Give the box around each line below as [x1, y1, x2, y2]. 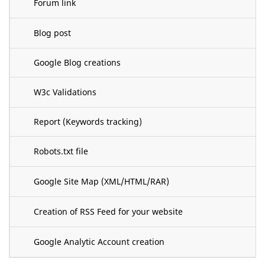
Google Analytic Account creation [34, 235, 164, 247]
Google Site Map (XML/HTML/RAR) [34, 175, 169, 187]
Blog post [34, 27, 71, 38]
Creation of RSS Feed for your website [34, 205, 183, 217]
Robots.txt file [34, 145, 88, 157]
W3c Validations [34, 86, 96, 98]
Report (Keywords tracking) [34, 115, 142, 127]
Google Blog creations [34, 56, 121, 68]
